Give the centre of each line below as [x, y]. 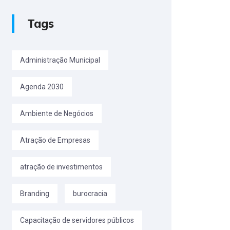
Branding [35, 194]
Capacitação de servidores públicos [77, 221]
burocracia [90, 194]
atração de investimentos [61, 167]
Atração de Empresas [55, 140]
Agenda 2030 [42, 87]
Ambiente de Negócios [57, 114]
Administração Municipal [60, 60]
